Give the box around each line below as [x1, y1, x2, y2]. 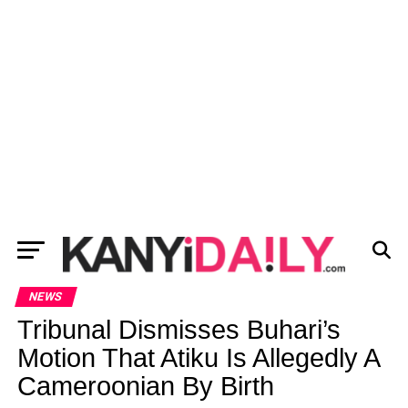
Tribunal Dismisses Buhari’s [16, 315, 341, 344]
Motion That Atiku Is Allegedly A [16, 343, 379, 372]
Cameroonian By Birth [16, 372, 274, 401]
